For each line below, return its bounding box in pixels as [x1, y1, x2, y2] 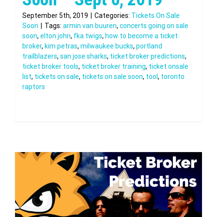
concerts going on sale [120, 22, 188, 30]
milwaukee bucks [80, 42, 133, 50]
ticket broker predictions [110, 52, 185, 60]
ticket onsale [149, 62, 188, 70]
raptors [22, 83, 45, 91]
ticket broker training [81, 62, 146, 70]
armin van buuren [63, 22, 117, 30]
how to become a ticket [105, 32, 178, 40]
